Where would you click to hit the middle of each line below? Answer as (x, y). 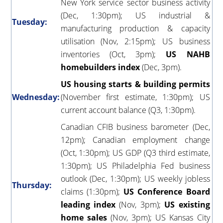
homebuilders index (100, 67)
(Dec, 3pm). (161, 67)
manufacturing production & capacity (135, 29)
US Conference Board (167, 192)
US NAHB (188, 55)
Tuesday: (29, 22)
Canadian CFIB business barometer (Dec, (135, 127)
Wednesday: (36, 97)
